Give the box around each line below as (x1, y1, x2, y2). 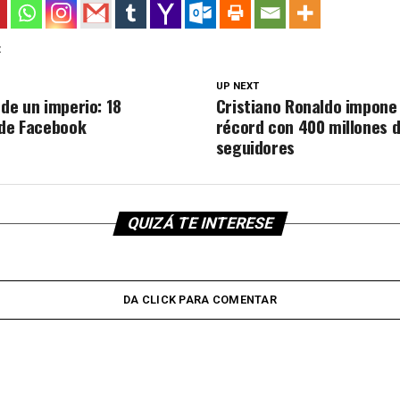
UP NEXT (215, 80, 259, 93)
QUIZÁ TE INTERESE (124, 214, 276, 233)
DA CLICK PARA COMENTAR (123, 293, 277, 307)
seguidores (215, 134, 295, 161)
